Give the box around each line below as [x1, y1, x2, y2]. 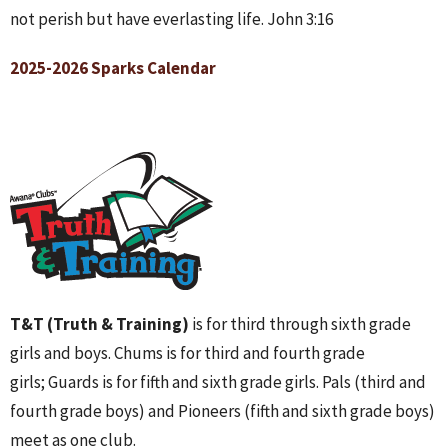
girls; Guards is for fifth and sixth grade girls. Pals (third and [10, 371, 426, 394]
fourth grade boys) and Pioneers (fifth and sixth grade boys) [10, 400, 435, 423]
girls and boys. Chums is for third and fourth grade [10, 342, 365, 365]
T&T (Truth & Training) [10, 313, 189, 336]
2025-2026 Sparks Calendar [10, 57, 216, 80]
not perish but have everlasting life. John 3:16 [10, 8, 333, 31]
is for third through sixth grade [189, 313, 411, 336]
